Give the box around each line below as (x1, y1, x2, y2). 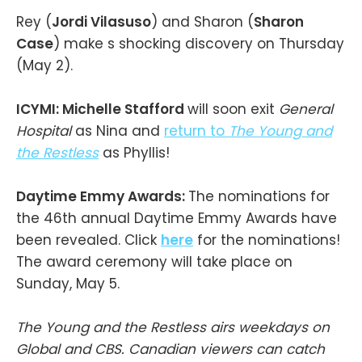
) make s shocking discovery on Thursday (53, 33, 344, 53)
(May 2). (16, 55, 73, 75)
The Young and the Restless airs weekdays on (16, 318, 330, 338)
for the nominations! (193, 229, 340, 250)
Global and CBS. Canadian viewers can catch (16, 339, 325, 360)
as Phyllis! (103, 142, 170, 162)
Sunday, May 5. (16, 273, 120, 293)
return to (164, 120, 229, 141)
